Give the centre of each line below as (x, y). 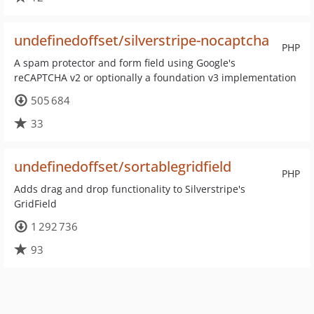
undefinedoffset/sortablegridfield (123, 166)
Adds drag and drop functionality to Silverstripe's (130, 189)
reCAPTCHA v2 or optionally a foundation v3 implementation (155, 77)
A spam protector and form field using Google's (125, 63)
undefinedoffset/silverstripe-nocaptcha (142, 40)
